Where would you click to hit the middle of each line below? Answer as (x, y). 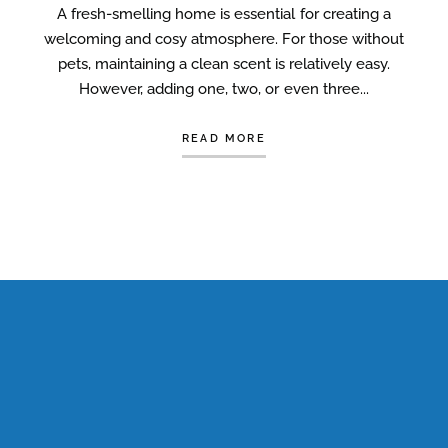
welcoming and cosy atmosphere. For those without (224, 39)
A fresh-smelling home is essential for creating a (224, 14)
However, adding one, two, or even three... (224, 89)
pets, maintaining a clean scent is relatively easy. (224, 64)
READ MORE (224, 139)
